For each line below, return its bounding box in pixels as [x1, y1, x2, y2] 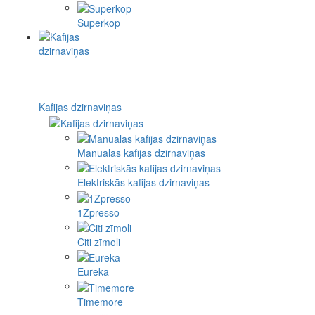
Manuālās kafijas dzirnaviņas [77, 145, 205, 160]
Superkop [77, 15, 120, 30]
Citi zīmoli [77, 234, 120, 249]
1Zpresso [77, 205, 120, 219]
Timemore [77, 294, 123, 309]
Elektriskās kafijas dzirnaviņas [77, 175, 210, 190]
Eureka [77, 264, 109, 279]
